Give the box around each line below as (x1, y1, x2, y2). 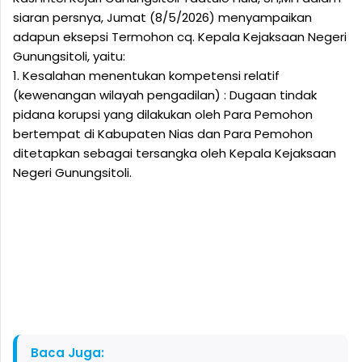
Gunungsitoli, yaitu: (13, 47, 125, 65)
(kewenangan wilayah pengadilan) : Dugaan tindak (13, 86, 317, 103)
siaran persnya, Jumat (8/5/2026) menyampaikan (13, 8, 312, 26)
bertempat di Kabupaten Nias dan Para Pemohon (13, 124, 313, 142)
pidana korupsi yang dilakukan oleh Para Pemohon (13, 105, 313, 123)
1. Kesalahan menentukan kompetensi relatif (13, 66, 280, 84)
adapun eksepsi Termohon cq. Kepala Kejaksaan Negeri (13, 27, 347, 45)
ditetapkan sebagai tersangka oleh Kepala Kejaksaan (13, 144, 336, 162)
